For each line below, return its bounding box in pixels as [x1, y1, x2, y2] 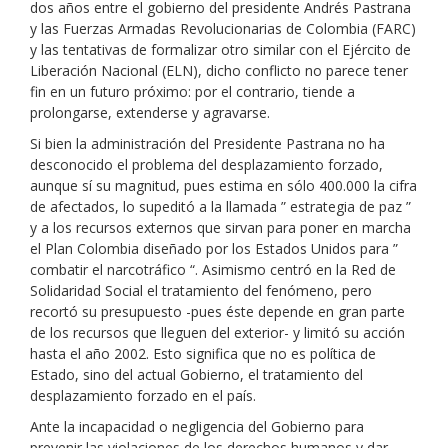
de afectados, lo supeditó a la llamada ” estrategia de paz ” [30, 197, 411, 216]
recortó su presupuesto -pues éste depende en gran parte [30, 302, 405, 321]
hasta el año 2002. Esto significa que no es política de [30, 344, 376, 363]
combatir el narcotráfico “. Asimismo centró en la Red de [30, 260, 396, 279]
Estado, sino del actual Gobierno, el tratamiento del [30, 365, 363, 384]
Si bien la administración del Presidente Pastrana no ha [30, 134, 385, 153]
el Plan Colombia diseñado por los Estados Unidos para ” [30, 239, 398, 258]
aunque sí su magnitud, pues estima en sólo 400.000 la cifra [30, 176, 417, 195]
